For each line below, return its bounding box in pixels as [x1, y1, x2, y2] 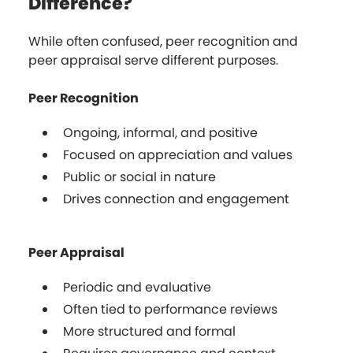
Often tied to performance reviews [63, 299, 277, 318]
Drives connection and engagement [63, 189, 289, 208]
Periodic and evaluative [63, 277, 211, 296]
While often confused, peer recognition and [28, 32, 298, 50]
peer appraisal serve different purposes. [28, 50, 278, 69]
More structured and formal [63, 321, 236, 340]
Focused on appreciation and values [63, 145, 292, 164]
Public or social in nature [63, 167, 216, 186]
